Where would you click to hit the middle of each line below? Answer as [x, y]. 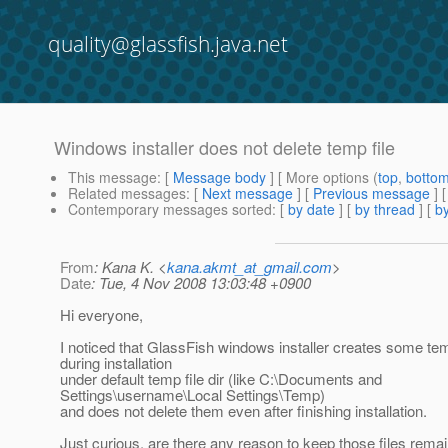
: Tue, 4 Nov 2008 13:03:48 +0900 [201, 283]
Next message [247, 193]
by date [311, 209]
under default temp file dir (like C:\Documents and [221, 379]
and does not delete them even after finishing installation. [243, 411]
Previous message [371, 193]
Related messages [127, 193]
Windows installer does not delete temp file [224, 147]
